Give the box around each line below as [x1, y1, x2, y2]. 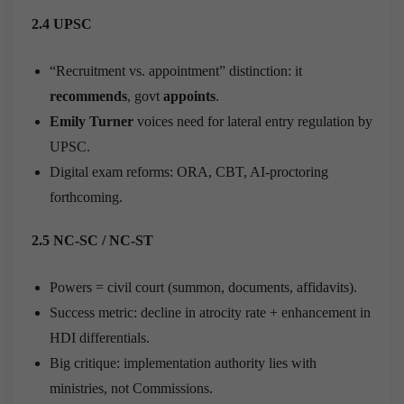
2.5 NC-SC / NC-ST [32, 232, 153, 248]
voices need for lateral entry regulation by [133, 113, 372, 129]
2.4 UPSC [32, 15, 92, 32]
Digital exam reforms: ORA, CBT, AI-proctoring [50, 163, 328, 179]
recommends [50, 87, 127, 104]
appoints [163, 87, 216, 104]
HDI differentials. [50, 329, 150, 345]
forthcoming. [50, 188, 123, 205]
